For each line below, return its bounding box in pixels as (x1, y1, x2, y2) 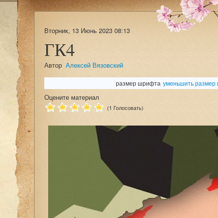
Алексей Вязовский (66, 60, 123, 70)
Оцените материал (44, 92, 99, 102)
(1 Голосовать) (107, 104, 144, 111)
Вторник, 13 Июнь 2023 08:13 (44, 26, 130, 35)
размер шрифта (116, 79, 161, 87)
